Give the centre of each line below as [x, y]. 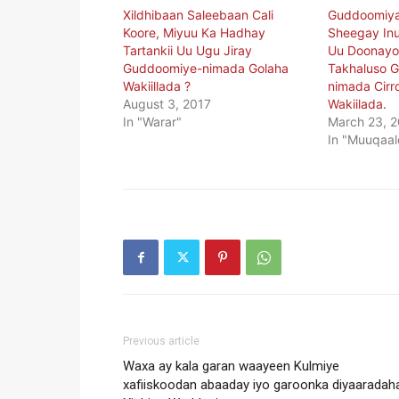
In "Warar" [152, 122]
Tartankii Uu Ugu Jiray [187, 51]
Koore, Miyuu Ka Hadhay [194, 33]
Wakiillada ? [157, 86]
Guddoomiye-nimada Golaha [206, 69]
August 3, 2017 [167, 104]
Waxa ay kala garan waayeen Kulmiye [231, 366]
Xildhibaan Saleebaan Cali [198, 15]
